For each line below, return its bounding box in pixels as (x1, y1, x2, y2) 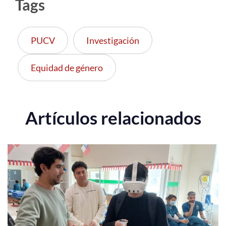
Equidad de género (31, 62, 103, 73)
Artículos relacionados (25, 106, 201, 128)
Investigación (86, 34, 139, 46)
